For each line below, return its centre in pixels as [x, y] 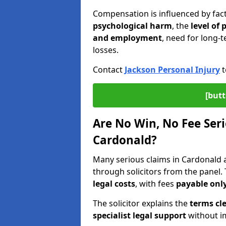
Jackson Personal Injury [172, 70]
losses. [106, 50]
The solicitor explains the [141, 203]
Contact [109, 70]
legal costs [114, 184]
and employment [127, 38]
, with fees [156, 184]
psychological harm [132, 26]
